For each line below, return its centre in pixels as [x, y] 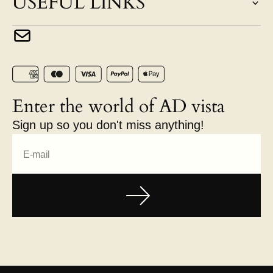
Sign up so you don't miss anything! [108, 125]
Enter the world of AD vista [119, 106]
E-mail [37, 154]
